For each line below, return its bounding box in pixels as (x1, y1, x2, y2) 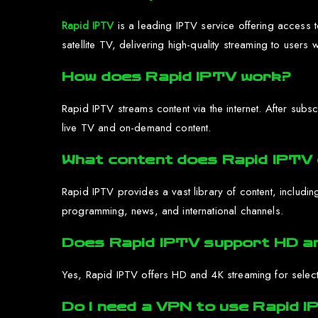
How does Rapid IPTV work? (62, 69, 291, 84)
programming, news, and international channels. (62, 203, 283, 219)
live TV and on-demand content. (62, 120, 212, 136)
